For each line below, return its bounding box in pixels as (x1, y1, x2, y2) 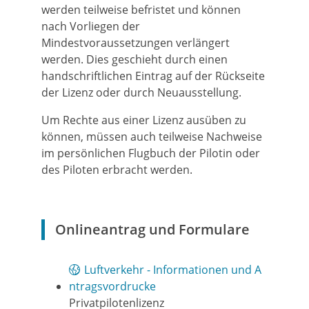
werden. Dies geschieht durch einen (41, 52, 228, 67)
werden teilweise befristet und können (41, 2, 241, 17)
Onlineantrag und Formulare (55, 220, 250, 239)
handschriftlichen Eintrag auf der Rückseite (41, 68, 265, 83)
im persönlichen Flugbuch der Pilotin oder (41, 146, 260, 161)
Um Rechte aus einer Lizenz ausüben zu (41, 112, 246, 128)
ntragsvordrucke (69, 279, 156, 294)
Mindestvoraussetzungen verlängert (41, 35, 230, 50)
